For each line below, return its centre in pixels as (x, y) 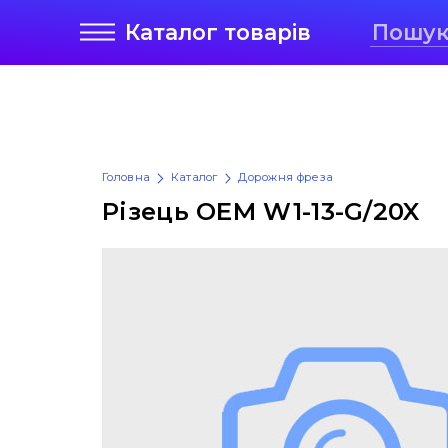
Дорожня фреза (286, 177)
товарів (267, 32)
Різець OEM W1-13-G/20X (261, 210)
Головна (126, 177)
